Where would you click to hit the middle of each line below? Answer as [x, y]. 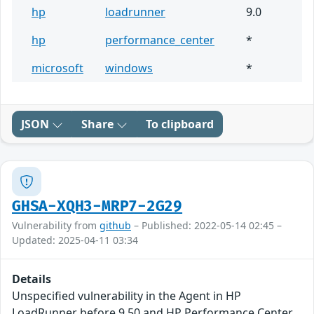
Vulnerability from [56, 226]
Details [32, 279]
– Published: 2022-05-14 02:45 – [206, 226]
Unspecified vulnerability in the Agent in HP [127, 296]
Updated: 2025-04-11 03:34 [75, 240]
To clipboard [180, 124]
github [115, 226]
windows [129, 68]
